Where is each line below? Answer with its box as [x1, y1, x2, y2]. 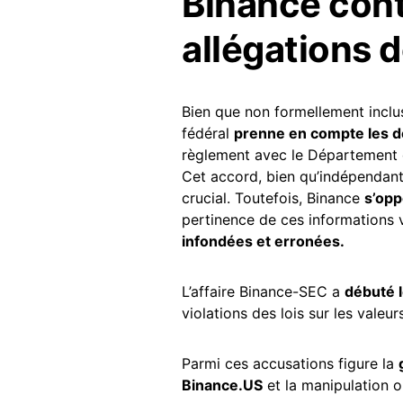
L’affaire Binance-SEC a [182, 282, 345, 300]
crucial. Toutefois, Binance [182, 189, 364, 207]
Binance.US [182, 376, 263, 394]
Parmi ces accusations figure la [182, 354, 399, 372]
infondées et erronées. [182, 232, 345, 250]
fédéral [182, 124, 234, 142]
